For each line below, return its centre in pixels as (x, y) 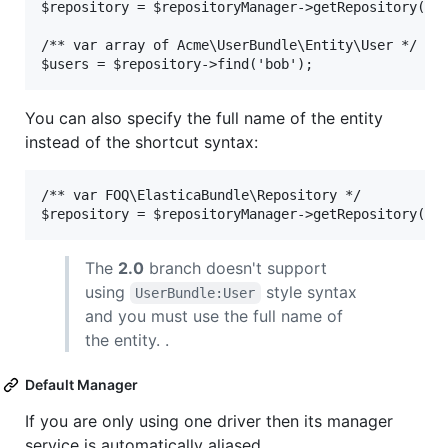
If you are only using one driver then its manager (209, 421)
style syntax (311, 292)
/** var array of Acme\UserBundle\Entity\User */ (229, 45)
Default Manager (81, 385)
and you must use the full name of (214, 316)
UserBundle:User (195, 293)
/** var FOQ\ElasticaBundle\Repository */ (201, 195)
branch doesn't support (235, 268)
